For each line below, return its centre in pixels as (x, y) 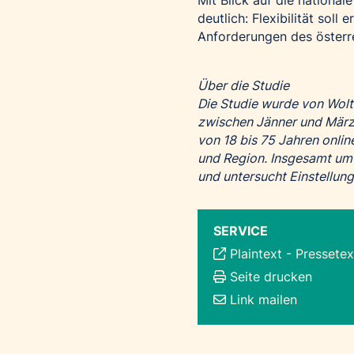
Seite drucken (271, 277)
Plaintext (256, 254)
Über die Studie (243, 86)
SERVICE (241, 231)
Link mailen (264, 300)
